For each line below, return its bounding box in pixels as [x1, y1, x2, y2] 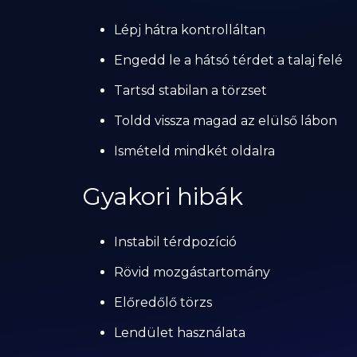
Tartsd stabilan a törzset [113, 83, 267, 98]
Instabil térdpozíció [113, 234, 237, 249]
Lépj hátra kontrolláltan [113, 22, 265, 37]
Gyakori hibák [81, 182, 243, 211]
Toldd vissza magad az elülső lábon [113, 113, 337, 128]
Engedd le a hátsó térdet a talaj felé [113, 53, 343, 68]
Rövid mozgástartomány [113, 265, 270, 280]
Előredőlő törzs [113, 295, 212, 310]
